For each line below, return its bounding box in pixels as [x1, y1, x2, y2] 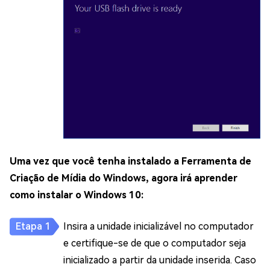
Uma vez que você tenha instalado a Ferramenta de [10, 155, 251, 168]
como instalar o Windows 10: [10, 189, 143, 201]
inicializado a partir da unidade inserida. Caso [63, 254, 256, 266]
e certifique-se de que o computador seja [63, 237, 246, 250]
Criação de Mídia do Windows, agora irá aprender [10, 172, 237, 184]
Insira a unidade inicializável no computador [63, 221, 254, 233]
